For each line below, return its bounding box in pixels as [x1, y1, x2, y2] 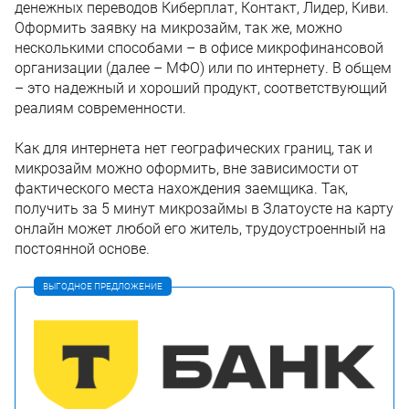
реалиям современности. [15, 99, 186, 117]
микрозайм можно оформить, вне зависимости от [15, 159, 359, 177]
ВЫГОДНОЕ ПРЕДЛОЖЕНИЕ [43, 280, 163, 291]
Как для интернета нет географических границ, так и [15, 139, 372, 157]
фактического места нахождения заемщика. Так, [15, 179, 348, 197]
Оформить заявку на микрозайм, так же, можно [15, 18, 342, 37]
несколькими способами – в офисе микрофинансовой [15, 38, 383, 57]
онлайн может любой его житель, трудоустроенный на [15, 219, 386, 237]
